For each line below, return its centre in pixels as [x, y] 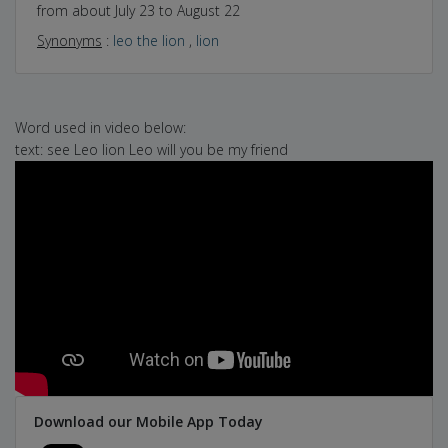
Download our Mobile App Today [148, 422]
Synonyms [69, 40]
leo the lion [149, 40]
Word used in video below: [100, 127]
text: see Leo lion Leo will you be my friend [151, 149]
